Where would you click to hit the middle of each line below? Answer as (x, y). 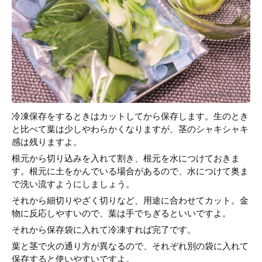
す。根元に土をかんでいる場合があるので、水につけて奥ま (130, 171)
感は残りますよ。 (47, 142)
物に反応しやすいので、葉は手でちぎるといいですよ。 (121, 213)
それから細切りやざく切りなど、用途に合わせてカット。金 (130, 201)
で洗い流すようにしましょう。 (73, 184)
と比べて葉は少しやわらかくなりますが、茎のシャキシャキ (130, 129)
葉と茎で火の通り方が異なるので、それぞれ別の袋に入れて (130, 246)
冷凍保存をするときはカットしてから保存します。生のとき (130, 116)
